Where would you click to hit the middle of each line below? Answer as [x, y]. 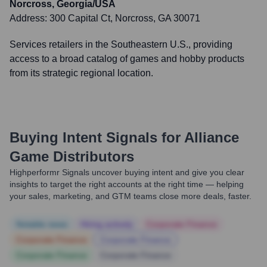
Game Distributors [72, 156]
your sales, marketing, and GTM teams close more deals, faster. [131, 196]
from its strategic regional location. [81, 73]
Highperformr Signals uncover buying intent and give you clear [127, 172]
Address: [30, 18]
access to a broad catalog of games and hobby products [127, 59]
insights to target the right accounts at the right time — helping [127, 184]
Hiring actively [107, 224]
